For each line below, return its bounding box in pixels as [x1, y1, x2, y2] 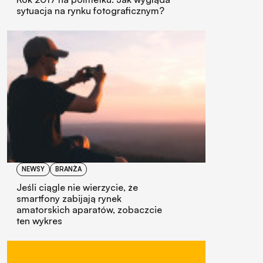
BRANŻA [55, 165, 82, 174]
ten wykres [16, 215, 62, 227]
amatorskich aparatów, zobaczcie [16, 204, 162, 216]
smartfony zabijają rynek [16, 193, 122, 205]
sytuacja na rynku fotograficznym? [16, 5, 164, 17]
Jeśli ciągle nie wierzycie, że [16, 181, 138, 194]
